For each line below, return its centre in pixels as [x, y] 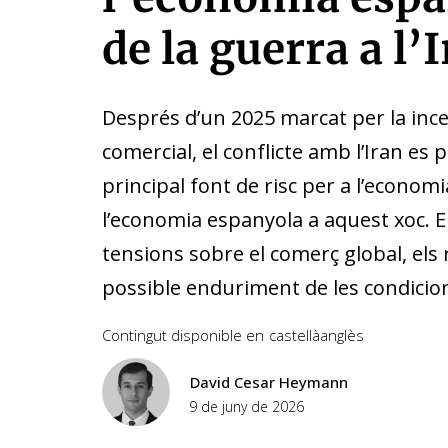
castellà [294, 335]
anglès [342, 335]
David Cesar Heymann [269, 382]
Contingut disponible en [183, 335]
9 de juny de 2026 [246, 406]
